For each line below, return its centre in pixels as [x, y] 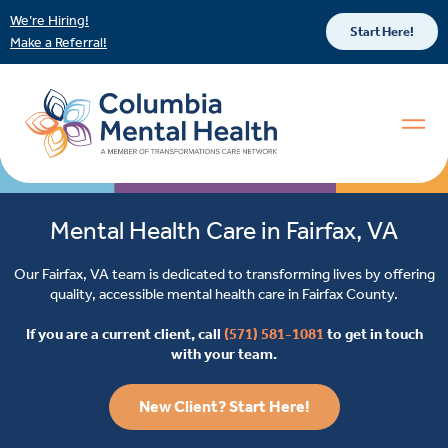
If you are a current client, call [124, 334]
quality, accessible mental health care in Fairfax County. [224, 294]
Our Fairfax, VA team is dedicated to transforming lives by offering [224, 274]
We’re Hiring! [49, 20]
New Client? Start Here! [224, 407]
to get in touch [373, 334]
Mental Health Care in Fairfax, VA [224, 231]
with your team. [224, 354]
